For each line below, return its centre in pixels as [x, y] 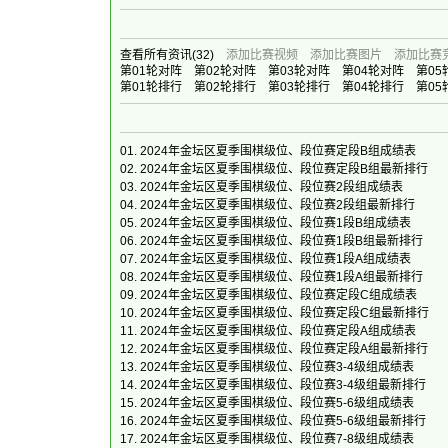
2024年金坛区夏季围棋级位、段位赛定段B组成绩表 [278, 151]
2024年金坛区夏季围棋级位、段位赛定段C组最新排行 [284, 313]
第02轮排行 [225, 87]
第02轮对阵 [225, 71]
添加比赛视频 [262, 55]
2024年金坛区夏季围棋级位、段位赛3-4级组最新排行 [283, 385]
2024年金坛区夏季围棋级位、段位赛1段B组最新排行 [281, 241]
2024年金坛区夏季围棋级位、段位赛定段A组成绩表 [278, 331]
